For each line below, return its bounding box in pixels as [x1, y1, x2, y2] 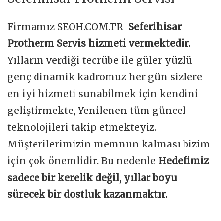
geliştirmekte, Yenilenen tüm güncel [7, 105, 186, 117]
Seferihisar [128, 21, 182, 33]
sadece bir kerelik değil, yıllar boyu [7, 172, 177, 184]
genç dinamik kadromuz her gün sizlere [7, 71, 202, 83]
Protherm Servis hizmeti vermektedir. [7, 37, 190, 50]
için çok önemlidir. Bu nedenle [7, 155, 158, 167]
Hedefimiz [158, 155, 209, 167]
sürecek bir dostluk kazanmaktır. [7, 188, 167, 201]
